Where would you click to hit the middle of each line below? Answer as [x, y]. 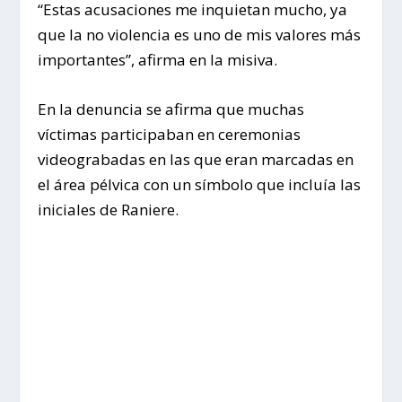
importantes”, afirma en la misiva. [158, 59]
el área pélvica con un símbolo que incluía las [200, 185]
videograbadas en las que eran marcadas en [196, 160]
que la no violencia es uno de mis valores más [200, 34]
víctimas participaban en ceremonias [170, 135]
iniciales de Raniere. [109, 210]
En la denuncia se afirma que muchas [171, 109]
